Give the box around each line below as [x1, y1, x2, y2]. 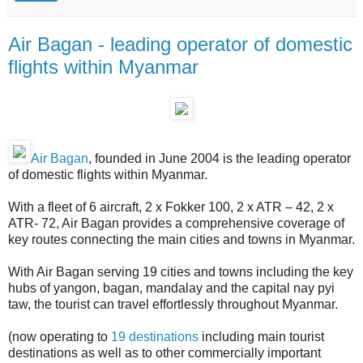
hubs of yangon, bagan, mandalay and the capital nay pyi [8, 281, 335, 296]
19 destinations [111, 330, 199, 344]
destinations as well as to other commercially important [8, 346, 321, 361]
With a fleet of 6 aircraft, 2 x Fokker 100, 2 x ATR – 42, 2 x [8, 200, 334, 215]
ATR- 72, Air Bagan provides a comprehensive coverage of [8, 216, 344, 231]
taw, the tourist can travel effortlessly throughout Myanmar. [8, 297, 338, 312]
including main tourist [199, 330, 324, 344]
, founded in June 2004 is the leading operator [88, 152, 351, 166]
